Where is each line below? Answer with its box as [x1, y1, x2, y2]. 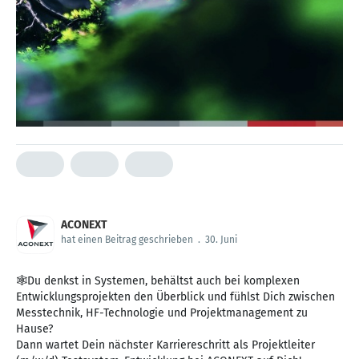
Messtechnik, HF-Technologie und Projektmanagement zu [16, 306, 308, 321]
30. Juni [205, 234, 237, 246]
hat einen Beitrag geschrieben [61, 234, 193, 246]
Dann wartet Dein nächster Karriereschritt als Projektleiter [16, 338, 315, 353]
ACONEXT [61, 218, 107, 232]
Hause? [16, 322, 53, 337]
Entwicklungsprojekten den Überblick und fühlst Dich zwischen [16, 290, 335, 305]
